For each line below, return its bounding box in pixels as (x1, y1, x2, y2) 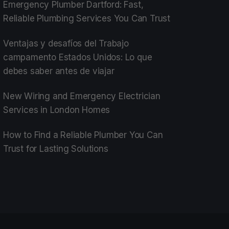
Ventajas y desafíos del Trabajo (3, 38, 129, 49)
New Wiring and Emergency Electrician (3, 90, 161, 101)
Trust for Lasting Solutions (3, 143, 108, 154)
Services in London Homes (3, 104, 110, 115)
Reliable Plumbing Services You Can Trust (3, 13, 170, 24)
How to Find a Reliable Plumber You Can (3, 129, 163, 140)
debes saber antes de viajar (3, 65, 114, 76)
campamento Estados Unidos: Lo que (3, 52, 152, 62)
